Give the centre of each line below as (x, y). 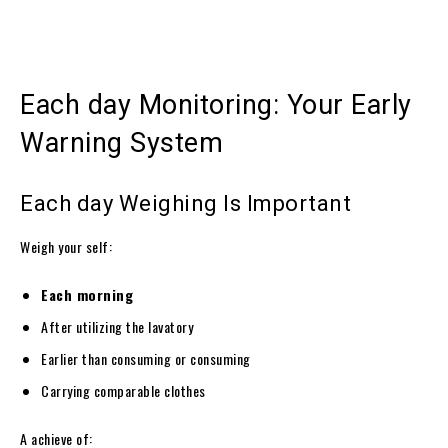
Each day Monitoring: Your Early (216, 104)
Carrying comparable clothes (123, 390)
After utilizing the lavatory (117, 326)
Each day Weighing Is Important (185, 203)
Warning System (121, 142)
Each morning (87, 294)
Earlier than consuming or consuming (146, 358)
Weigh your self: (66, 246)
